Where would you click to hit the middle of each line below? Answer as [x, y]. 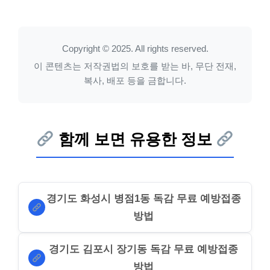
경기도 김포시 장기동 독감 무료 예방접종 [143, 249]
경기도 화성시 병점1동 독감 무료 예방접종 [143, 199]
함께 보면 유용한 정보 [135, 139]
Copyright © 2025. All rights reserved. [135, 49]
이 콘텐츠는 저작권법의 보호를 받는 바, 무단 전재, [135, 66]
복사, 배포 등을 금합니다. [135, 80]
